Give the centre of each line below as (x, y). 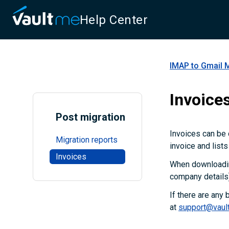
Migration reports (86, 140)
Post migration (90, 117)
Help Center (114, 20)
